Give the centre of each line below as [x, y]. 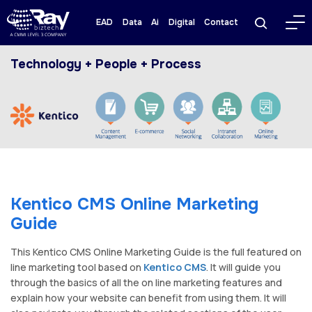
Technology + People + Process [106, 64]
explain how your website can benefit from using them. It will [148, 297]
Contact [221, 23]
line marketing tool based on [77, 267]
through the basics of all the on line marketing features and [146, 282]
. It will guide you [243, 267]
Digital [181, 23]
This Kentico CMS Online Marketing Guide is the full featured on [156, 251]
